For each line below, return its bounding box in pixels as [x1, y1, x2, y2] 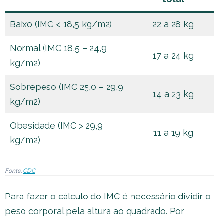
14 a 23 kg [153, 89, 194, 99]
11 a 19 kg [153, 128, 193, 138]
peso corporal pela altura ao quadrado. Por [5, 206, 184, 216]
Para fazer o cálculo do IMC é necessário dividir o [5, 191, 211, 201]
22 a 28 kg [153, 19, 194, 29]
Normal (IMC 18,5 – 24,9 [10, 43, 107, 53]
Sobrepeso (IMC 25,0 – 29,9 [10, 82, 123, 92]
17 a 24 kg [153, 50, 194, 61]
